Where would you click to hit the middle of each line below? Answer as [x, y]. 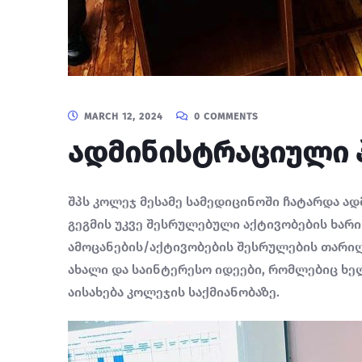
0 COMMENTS [226, 116]
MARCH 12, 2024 [124, 116]
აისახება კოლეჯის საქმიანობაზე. [174, 292]
